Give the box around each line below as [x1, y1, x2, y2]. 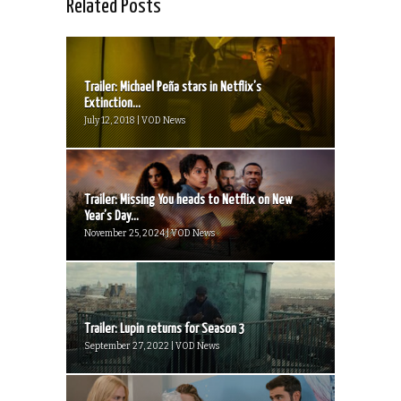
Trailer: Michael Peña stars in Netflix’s [84, 80, 261, 94]
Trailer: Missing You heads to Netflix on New [84, 192, 293, 207]
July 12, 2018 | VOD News [84, 115, 185, 126]
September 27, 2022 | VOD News [84, 340, 219, 352]
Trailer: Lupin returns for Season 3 [84, 321, 245, 336]
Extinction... [84, 96, 141, 110]
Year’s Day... [84, 209, 139, 223]
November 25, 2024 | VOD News [84, 227, 215, 239]
